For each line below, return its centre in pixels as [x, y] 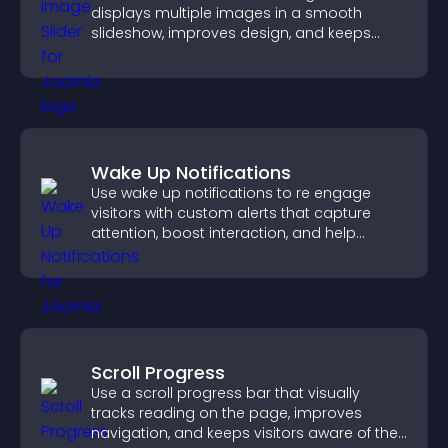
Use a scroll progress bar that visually [225, 393]
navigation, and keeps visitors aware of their [248, 433]
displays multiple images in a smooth [226, 13]
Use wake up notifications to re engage [231, 193]
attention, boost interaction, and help [223, 233]
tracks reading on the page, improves [226, 413]
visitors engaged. [153, 53]
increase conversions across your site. [229, 253]
